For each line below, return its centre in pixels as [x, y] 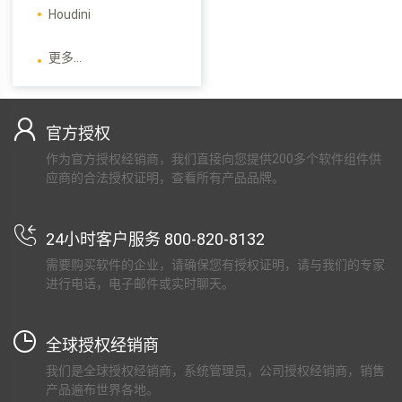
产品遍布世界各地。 [102, 389]
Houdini [70, 14]
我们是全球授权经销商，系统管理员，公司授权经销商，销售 [215, 371]
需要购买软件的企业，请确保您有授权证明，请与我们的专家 [215, 265]
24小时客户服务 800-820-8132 [155, 239]
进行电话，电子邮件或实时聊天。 [140, 284]
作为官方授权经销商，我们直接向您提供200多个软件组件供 [214, 159]
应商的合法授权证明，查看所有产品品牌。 [165, 178]
